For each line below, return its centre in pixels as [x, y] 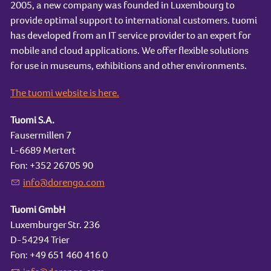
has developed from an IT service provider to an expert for [130, 35]
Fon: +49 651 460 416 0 [59, 255]
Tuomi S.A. [32, 120]
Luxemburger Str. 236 [55, 224]
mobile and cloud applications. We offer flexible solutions [129, 50]
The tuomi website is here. [65, 93]
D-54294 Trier [40, 240]
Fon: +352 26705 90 [52, 165]
